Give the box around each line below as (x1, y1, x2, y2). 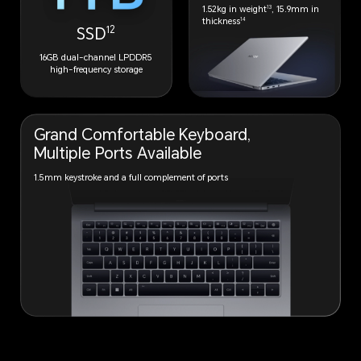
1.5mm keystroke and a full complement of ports (34, 172, 229, 183)
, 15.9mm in (272, 4, 320, 15)
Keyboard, (179, 126, 251, 145)
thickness (202, 16, 241, 27)
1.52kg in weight (202, 4, 268, 15)
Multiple (34, 144, 95, 164)
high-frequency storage (49, 64, 143, 76)
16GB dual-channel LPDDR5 (39, 52, 153, 64)
